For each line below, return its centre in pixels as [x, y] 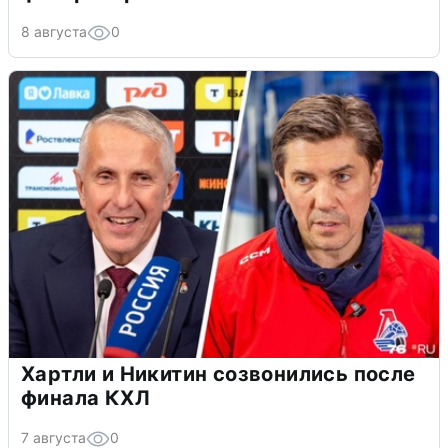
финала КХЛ [85, 398]
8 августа [54, 31]
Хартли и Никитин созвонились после [218, 374]
